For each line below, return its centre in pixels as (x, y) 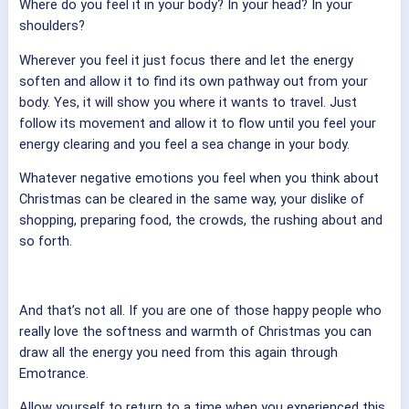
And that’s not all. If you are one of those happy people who (200, 310)
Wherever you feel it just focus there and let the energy (186, 60)
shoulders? (52, 26)
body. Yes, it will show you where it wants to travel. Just (188, 102)
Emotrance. (54, 373)
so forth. (46, 241)
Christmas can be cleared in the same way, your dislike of (192, 199)
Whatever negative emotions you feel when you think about (199, 178)
